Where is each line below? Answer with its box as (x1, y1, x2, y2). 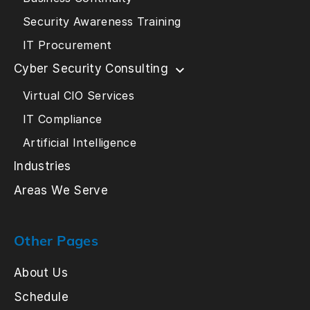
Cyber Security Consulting (14, 62, 168, 76)
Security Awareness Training (22, 15, 181, 29)
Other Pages (14, 232, 98, 250)
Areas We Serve (14, 183, 109, 198)
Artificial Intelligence (22, 136, 137, 150)
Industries (14, 159, 71, 174)
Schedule (14, 290, 69, 304)
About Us (14, 266, 68, 280)
